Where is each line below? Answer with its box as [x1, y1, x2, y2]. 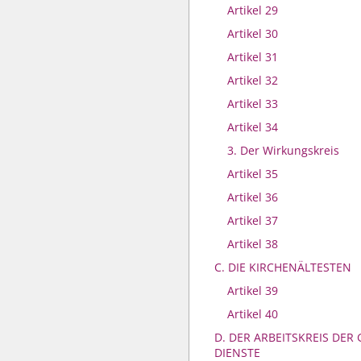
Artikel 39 [227, 283, 278, 298]
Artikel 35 [227, 166, 278, 181]
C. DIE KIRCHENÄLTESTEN [214, 259, 351, 275]
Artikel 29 [227, 2, 278, 18]
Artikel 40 [227, 306, 278, 322]
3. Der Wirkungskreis [227, 143, 339, 158]
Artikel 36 [227, 189, 278, 205]
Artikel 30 [227, 26, 278, 41]
